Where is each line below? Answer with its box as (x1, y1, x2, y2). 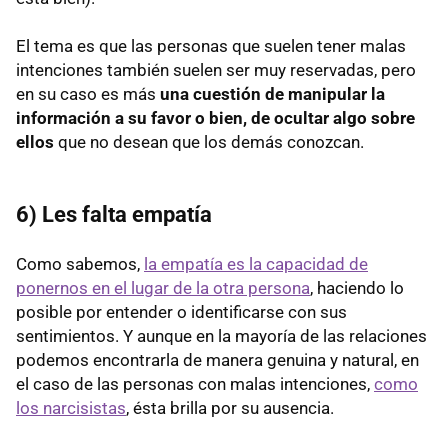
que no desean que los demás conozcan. (54, 132, 364, 153)
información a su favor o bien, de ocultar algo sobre (16, 108, 415, 129)
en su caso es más (16, 84, 160, 105)
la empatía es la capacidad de (144, 254, 368, 275)
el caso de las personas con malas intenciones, (16, 374, 374, 395)
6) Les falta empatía (16, 202, 212, 228)
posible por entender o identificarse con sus (16, 302, 347, 323)
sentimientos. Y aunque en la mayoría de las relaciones (16, 326, 427, 347)
